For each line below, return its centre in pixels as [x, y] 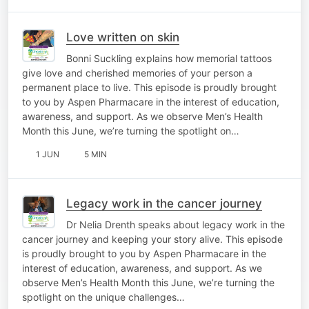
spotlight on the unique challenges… [103, 297]
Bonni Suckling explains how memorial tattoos [169, 58]
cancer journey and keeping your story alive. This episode [152, 239]
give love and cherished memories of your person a [137, 72]
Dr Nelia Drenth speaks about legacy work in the [176, 224]
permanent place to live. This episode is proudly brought [149, 87]
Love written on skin [123, 37]
